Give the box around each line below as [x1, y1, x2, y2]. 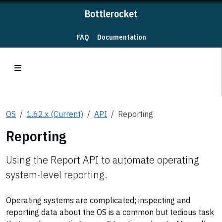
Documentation [97, 32, 146, 42]
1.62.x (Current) [27, 109, 83, 119]
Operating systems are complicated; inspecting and [6, 195, 190, 205]
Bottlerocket [84, 7, 138, 20]
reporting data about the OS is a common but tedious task [6, 207, 214, 217]
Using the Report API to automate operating [6, 153, 199, 166]
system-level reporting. [6, 168, 108, 181]
